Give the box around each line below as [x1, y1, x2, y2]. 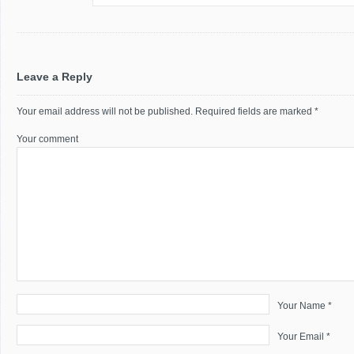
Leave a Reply [17, 70, 92, 83]
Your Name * [277, 300, 332, 311]
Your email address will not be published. [17, 106, 193, 117]
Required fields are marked [195, 106, 314, 117]
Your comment [17, 134, 78, 145]
